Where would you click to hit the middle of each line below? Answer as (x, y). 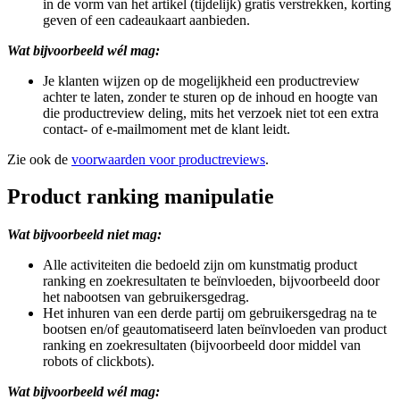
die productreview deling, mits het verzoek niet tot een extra (211, 112)
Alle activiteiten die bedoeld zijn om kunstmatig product (200, 265)
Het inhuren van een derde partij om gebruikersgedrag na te (210, 313)
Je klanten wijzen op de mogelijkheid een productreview (201, 80)
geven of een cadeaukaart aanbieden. (146, 20)
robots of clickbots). (99, 362)
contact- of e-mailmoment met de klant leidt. (167, 129)
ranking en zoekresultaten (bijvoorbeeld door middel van (202, 346)
